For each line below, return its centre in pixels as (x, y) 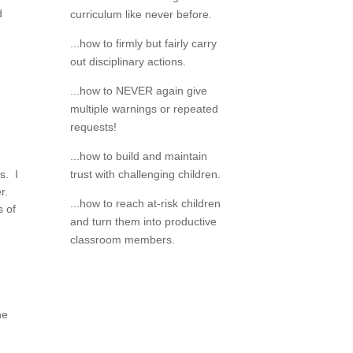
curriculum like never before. (141, 15)
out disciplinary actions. (128, 62)
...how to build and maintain (139, 156)
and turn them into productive (144, 222)
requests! (94, 127)
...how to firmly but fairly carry (144, 44)
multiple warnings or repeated (145, 109)
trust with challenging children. (146, 175)
